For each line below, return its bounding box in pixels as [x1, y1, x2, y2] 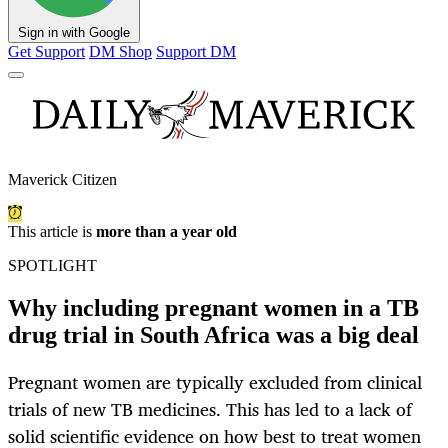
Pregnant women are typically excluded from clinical [8, 367, 422, 398]
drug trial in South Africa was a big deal [8, 322, 419, 349]
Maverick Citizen [8, 171, 117, 189]
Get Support [8, 43, 85, 61]
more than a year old [96, 223, 237, 241]
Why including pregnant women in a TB [8, 295, 419, 322]
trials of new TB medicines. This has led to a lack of [8, 394, 412, 425]
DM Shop [89, 43, 152, 61]
